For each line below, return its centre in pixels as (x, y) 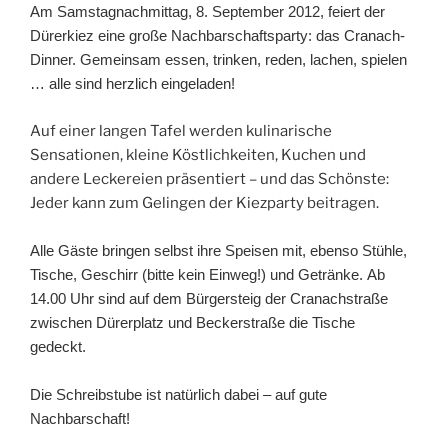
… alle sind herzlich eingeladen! (132, 83)
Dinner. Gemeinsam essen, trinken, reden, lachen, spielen (218, 59)
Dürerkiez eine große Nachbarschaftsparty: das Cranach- (217, 35)
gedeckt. (60, 346)
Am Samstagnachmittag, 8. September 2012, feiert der (207, 11)
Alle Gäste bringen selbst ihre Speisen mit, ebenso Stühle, (218, 250)
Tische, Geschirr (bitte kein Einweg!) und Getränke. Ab (207, 274)
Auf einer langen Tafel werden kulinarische (181, 130)
